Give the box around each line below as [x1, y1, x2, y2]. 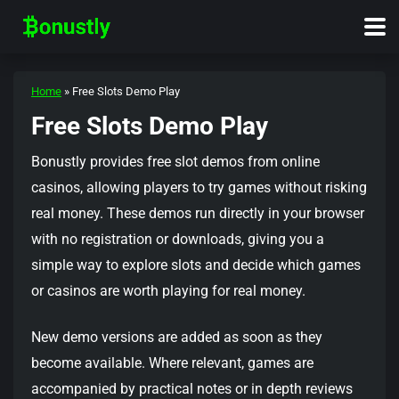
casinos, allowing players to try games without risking [31, 179, 367, 196]
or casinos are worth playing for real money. [31, 282, 305, 299]
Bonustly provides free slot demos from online [31, 153, 320, 170]
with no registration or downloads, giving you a [31, 231, 324, 248]
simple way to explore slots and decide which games [31, 256, 361, 273]
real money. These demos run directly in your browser [31, 205, 364, 222]
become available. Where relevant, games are [31, 354, 313, 372]
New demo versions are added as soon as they [31, 329, 322, 346]
